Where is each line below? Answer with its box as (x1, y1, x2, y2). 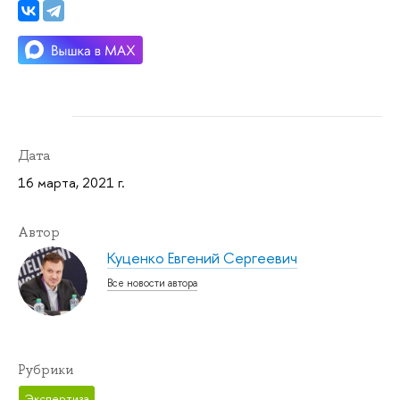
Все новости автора (107, 276, 197, 291)
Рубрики (18, 361, 73, 379)
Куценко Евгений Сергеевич (107, 247, 297, 269)
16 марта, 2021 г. (18, 172, 125, 192)
